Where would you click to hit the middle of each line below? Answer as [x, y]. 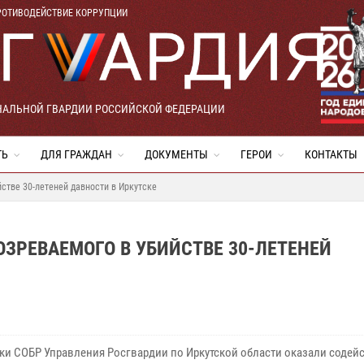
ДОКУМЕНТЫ [176, 154]
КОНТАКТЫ [331, 154]
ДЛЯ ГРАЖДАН [76, 154]
